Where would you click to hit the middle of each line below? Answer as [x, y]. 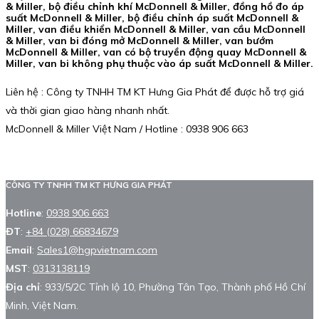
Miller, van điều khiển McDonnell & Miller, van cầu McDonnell [156, 30]
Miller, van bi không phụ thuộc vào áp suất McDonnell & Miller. [159, 64]
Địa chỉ [23, 287]
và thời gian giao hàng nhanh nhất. [88, 111]
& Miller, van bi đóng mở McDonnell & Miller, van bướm [140, 41]
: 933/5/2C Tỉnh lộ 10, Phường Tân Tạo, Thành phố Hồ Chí [173, 287]
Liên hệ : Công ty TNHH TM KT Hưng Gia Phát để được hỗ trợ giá [155, 92]
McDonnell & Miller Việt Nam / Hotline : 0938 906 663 [127, 129]
